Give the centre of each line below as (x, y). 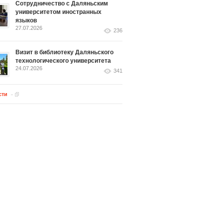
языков (26, 20)
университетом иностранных (58, 12)
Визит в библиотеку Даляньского (64, 52)
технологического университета (63, 61)
